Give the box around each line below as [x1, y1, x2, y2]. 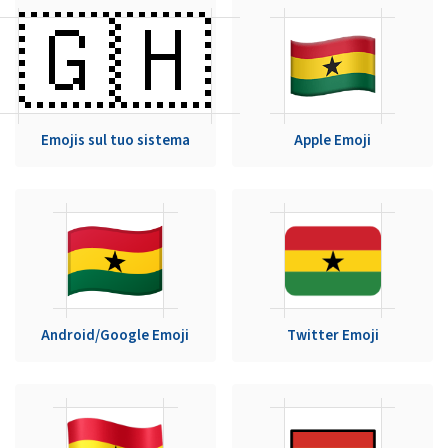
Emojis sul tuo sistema [40, 129, 190, 151]
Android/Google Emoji [41, 324, 190, 346]
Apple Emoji [294, 129, 372, 151]
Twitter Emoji [286, 324, 379, 346]
